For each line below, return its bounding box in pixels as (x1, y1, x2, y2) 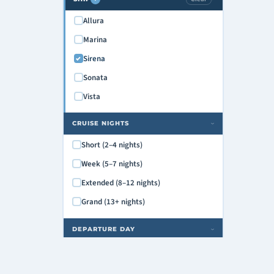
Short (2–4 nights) (81, 139, 143, 150)
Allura (83, 15, 104, 26)
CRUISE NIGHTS (72, 119, 129, 127)
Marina (83, 34, 107, 45)
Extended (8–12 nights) (81, 177, 160, 188)
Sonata (83, 72, 108, 83)
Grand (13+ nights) (81, 196, 145, 207)
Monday (81, 245, 108, 256)
